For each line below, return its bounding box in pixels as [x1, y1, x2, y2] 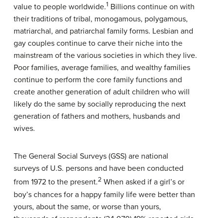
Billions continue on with [109, 2, 195, 12]
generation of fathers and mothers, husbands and [14, 111, 180, 122]
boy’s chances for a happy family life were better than [14, 189, 195, 200]
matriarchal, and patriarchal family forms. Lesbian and [14, 26, 193, 36]
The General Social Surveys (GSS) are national [14, 151, 168, 162]
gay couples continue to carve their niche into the [14, 38, 182, 49]
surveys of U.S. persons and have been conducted [14, 163, 183, 174]
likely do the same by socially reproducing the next [14, 99, 186, 109]
